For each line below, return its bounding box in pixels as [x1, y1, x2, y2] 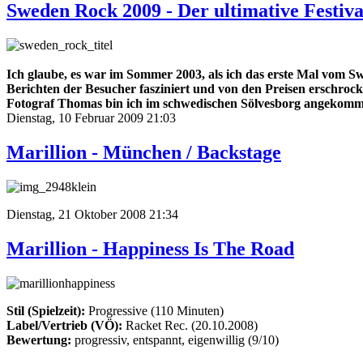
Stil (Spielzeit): [6, 303, 85, 318]
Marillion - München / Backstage [6, 142, 281, 164]
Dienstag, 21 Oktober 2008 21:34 [6, 207, 178, 221]
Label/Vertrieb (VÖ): [6, 318, 122, 332]
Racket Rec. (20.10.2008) [122, 318, 258, 332]
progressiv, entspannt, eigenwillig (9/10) [71, 332, 279, 347]
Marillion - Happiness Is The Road [6, 237, 294, 259]
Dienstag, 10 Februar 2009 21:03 [6, 111, 176, 126]
